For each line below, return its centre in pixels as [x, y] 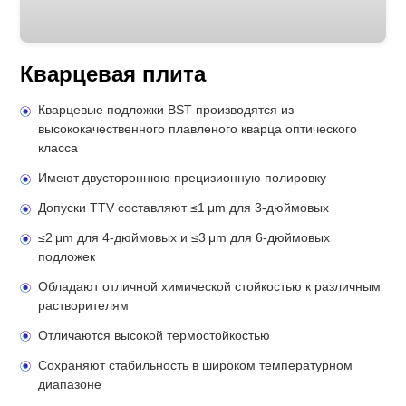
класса [58, 148]
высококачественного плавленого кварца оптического [197, 129]
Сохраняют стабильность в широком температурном [195, 365]
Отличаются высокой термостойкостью [154, 336]
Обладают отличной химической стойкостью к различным [209, 287]
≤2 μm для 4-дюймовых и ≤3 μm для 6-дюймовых [184, 238]
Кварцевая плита [113, 74]
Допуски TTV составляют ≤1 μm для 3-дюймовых [183, 208]
